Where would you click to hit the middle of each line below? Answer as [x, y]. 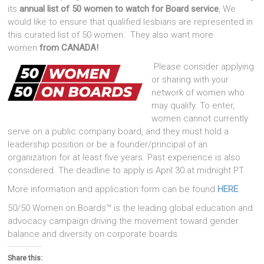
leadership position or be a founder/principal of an [108, 144]
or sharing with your [190, 80]
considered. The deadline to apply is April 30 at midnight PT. [127, 170]
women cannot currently [200, 118]
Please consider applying [203, 67]
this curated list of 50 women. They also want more [111, 35]
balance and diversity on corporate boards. [94, 234]
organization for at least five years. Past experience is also [124, 157]
